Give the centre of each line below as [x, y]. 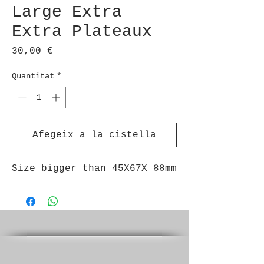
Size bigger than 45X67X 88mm [94, 169]
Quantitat [33, 76]
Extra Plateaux [82, 32]
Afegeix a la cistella [94, 135]
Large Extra [67, 12]
